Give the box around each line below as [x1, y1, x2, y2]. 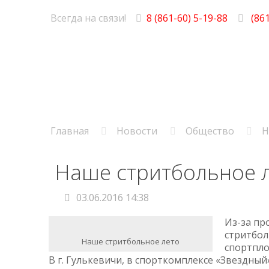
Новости [116, 124, 158, 138]
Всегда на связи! [50, 11, 126, 25]
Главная [50, 124, 89, 138]
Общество [185, 124, 234, 138]
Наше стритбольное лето [81, 236, 180, 247]
